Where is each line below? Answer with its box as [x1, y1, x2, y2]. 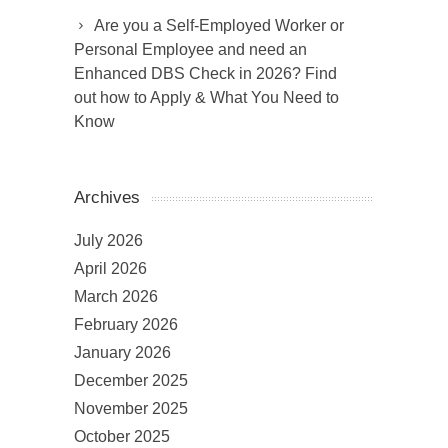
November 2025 [74, 400, 188, 418]
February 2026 [74, 316, 178, 334]
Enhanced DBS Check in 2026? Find [74, 65, 337, 83]
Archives [74, 188, 140, 208]
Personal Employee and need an [74, 41, 307, 59]
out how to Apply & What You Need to [74, 89, 339, 107]
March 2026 [74, 288, 158, 306]
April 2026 [74, 260, 147, 278]
